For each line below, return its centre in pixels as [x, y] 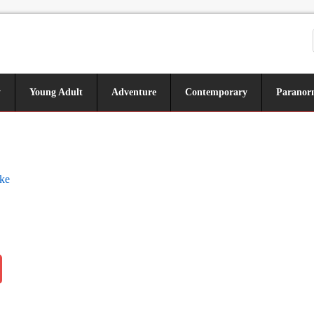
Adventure [134, 92]
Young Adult [56, 92]
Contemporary [216, 92]
